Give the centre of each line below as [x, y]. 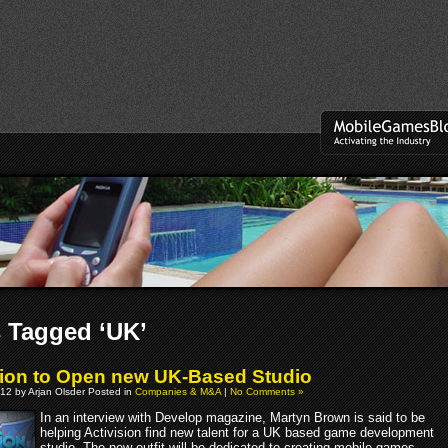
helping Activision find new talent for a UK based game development [237, 432]
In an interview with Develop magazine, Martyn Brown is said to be [232, 417]
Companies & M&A [178, 391]
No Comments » [267, 391]
